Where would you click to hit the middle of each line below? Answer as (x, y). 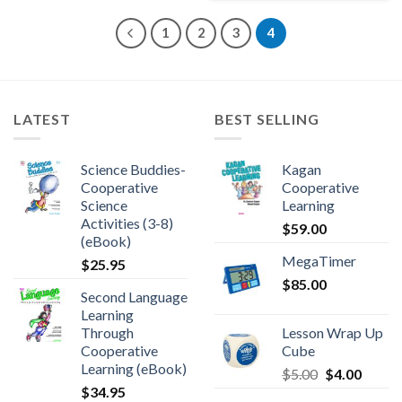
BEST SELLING (267, 118)
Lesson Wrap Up (332, 332)
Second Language (134, 296)
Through (107, 332)
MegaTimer (319, 260)
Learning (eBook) (134, 368)
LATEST (42, 118)
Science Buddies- (133, 169)
